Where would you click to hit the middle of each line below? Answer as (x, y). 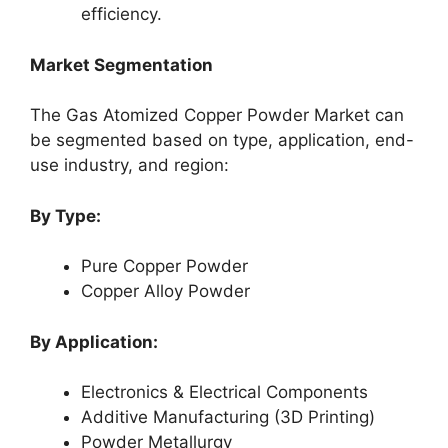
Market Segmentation (121, 64)
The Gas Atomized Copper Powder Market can (217, 115)
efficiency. (121, 14)
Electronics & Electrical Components (224, 392)
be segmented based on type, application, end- (222, 140)
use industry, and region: (129, 165)
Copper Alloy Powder (165, 291)
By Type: (65, 215)
